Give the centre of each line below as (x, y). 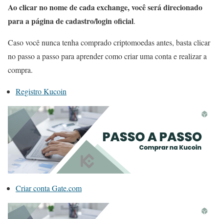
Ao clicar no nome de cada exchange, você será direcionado (105, 7)
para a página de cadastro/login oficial (71, 21)
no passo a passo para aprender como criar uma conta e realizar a (107, 56)
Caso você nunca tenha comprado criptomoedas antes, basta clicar (109, 42)
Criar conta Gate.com (49, 188)
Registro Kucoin (41, 91)
